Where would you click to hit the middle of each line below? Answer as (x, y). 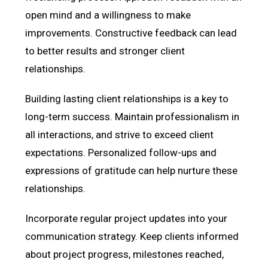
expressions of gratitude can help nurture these (132, 170)
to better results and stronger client (105, 51)
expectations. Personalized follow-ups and (121, 152)
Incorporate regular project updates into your (127, 218)
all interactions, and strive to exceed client (120, 134)
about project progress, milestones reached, (125, 254)
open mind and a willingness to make (108, 15)
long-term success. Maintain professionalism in (133, 116)
